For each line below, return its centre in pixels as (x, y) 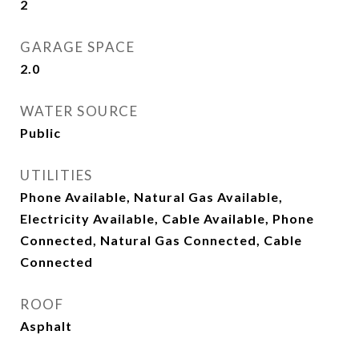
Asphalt (46, 326)
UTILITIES (56, 175)
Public (40, 133)
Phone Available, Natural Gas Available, (151, 197)
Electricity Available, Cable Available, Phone (167, 218)
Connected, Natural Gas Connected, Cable (161, 240)
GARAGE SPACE (77, 47)
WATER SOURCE (79, 111)
